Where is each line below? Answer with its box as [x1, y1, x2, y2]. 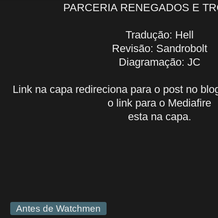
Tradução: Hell [125, 29, 194, 41]
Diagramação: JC [118, 56, 200, 68]
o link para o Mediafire [108, 97, 211, 109]
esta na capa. [127, 110, 191, 123]
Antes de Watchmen [16, 203, 101, 214]
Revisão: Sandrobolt [111, 42, 207, 54]
